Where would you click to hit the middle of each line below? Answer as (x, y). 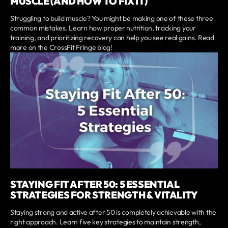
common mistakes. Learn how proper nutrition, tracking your (103, 28)
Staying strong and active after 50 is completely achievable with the (113, 212)
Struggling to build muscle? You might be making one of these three (112, 19)
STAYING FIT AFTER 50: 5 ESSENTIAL (95, 184)
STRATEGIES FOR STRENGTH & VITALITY (104, 195)
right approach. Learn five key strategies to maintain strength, (106, 222)
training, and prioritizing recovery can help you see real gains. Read (112, 38)
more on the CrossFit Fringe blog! (61, 48)
